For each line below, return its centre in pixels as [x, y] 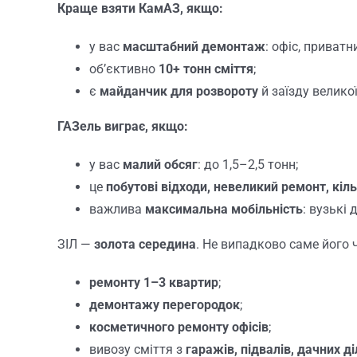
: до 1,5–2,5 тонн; [247, 165]
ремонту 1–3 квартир [153, 283]
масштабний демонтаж [194, 47]
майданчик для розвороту [178, 92]
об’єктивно [124, 69]
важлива [117, 210]
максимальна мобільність [224, 210]
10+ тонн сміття [206, 69]
